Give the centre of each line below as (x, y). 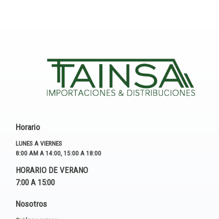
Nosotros (31, 204)
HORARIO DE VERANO (52, 170)
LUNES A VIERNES (39, 143)
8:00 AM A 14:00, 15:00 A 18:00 (58, 153)
